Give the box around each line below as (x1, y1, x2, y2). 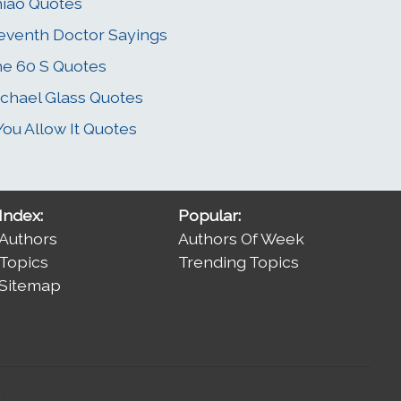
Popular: (178, 206, 242, 226)
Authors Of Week (178, 229, 305, 249)
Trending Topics (178, 252, 300, 272)
